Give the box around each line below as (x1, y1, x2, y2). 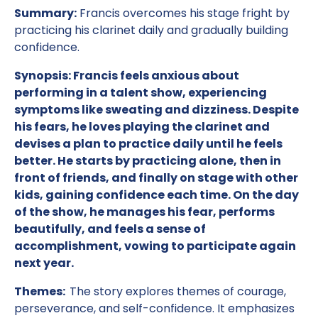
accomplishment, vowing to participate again (14, 238, 296, 254)
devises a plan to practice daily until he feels (14, 136, 283, 152)
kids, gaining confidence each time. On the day (14, 187, 299, 203)
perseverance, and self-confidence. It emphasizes (14, 300, 295, 317)
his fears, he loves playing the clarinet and (14, 119, 270, 135)
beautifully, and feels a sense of (14, 221, 206, 237)
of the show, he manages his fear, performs (14, 204, 275, 220)
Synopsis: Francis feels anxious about (14, 67, 239, 84)
